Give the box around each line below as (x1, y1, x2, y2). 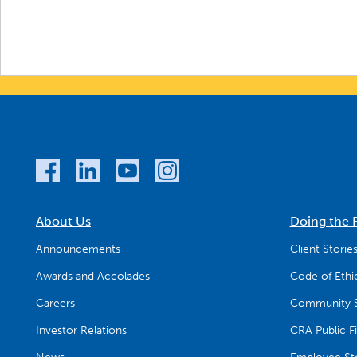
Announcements (36, 242, 120, 257)
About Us (36, 214, 91, 229)
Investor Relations (36, 324, 127, 338)
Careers (36, 296, 75, 311)
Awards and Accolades (36, 269, 150, 284)
